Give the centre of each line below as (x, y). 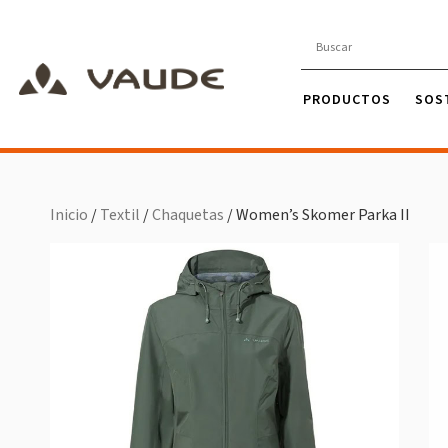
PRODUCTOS (346, 99)
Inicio (69, 215)
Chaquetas (188, 215)
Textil (120, 215)
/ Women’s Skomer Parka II (317, 215)
